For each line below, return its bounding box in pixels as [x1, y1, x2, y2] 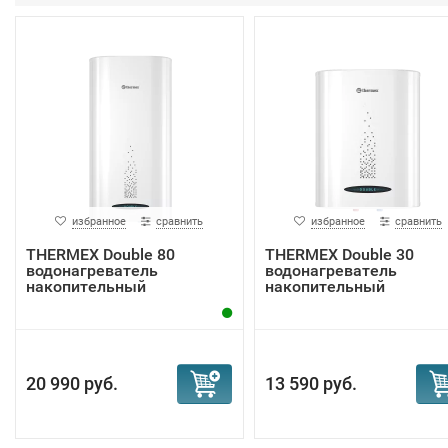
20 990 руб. [26, 373, 118, 394]
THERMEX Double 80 [26, 245, 175, 264]
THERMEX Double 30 [264, 245, 414, 264]
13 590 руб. [264, 373, 357, 394]
